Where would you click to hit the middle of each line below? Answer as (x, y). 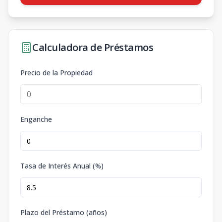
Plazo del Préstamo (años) (64, 212)
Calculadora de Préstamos (93, 47)
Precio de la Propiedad (56, 73)
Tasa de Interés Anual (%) (62, 166)
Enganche (36, 119)
